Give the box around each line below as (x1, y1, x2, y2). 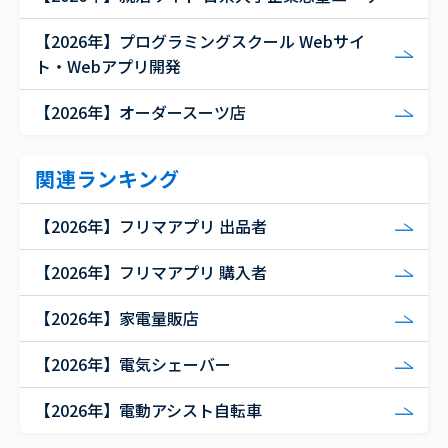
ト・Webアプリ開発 (35, 54, 181, 79)
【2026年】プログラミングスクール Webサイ (35, 29, 365, 54)
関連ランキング (35, 164, 180, 194)
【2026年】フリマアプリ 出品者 (35, 214, 267, 239)
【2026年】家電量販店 (35, 306, 199, 331)
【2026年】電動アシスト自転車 (35, 398, 262, 423)
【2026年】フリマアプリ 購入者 (35, 260, 267, 285)
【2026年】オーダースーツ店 (35, 100, 246, 125)
